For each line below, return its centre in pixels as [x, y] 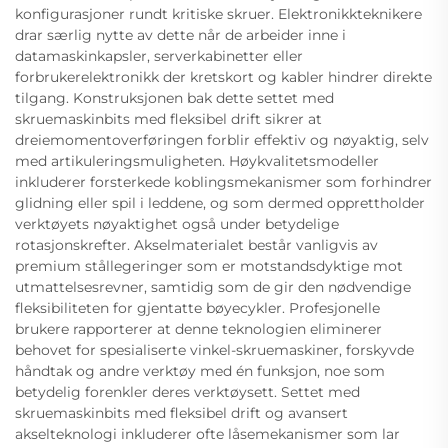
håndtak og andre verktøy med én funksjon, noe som [200, 371]
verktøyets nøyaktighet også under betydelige [177, 224]
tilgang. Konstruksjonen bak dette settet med [174, 98]
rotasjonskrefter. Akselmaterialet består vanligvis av [196, 245]
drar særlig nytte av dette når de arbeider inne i [180, 35]
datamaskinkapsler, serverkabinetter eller [159, 56]
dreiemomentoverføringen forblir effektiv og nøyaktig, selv [222, 140]
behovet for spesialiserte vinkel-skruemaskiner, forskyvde [214, 350]
